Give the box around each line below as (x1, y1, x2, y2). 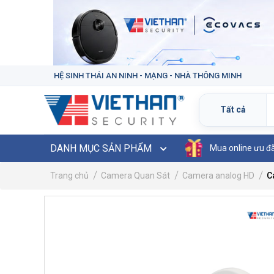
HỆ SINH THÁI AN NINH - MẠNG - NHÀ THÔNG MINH (54, 70, 242, 80)
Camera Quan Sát (101, 170, 170, 180)
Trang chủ (50, 170, 89, 180)
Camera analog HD (182, 170, 254, 180)
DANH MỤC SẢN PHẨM (50, 142, 154, 154)
